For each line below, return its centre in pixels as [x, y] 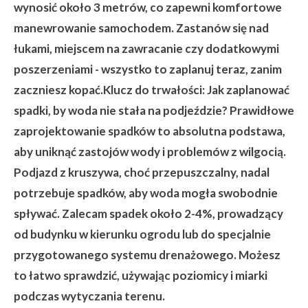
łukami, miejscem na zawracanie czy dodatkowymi [146, 49]
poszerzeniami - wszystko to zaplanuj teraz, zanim [148, 69]
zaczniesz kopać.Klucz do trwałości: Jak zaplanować [152, 90]
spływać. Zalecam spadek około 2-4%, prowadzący [148, 214]
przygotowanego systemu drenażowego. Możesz [147, 255]
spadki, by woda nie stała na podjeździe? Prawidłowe [154, 111]
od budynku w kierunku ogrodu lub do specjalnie [142, 234]
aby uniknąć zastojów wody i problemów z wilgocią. [150, 152]
